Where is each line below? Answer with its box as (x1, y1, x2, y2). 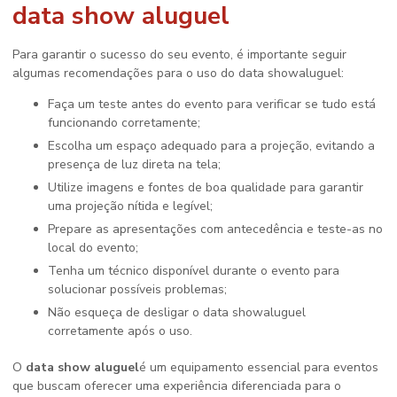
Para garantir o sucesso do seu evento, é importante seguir (12, 46, 346, 64)
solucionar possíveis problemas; (48, 281, 227, 299)
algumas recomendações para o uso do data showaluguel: (12, 65, 344, 82)
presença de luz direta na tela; (48, 156, 221, 174)
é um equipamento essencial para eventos (139, 359, 378, 377)
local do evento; (48, 239, 138, 257)
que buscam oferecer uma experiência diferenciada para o (12, 378, 341, 395)
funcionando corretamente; (48, 114, 200, 132)
